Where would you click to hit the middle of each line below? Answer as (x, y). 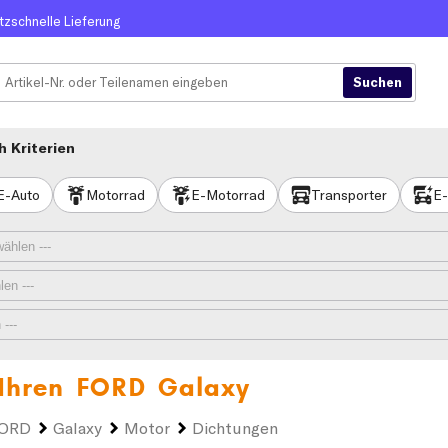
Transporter (349, 194)
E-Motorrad (228, 194)
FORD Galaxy (163, 387)
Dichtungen (235, 428)
